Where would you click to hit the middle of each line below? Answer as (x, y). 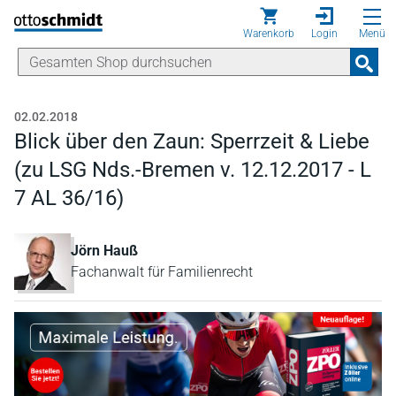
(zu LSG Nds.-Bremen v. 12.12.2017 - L (193, 170)
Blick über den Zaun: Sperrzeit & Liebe (192, 141)
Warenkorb (269, 34)
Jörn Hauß (104, 251)
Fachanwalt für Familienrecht (162, 272)
